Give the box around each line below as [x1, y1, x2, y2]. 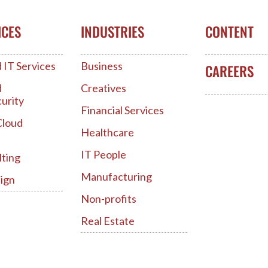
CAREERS [205, 60, 254, 81]
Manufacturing [81, 169, 153, 183]
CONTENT [205, 22, 254, 42]
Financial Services [81, 103, 165, 117]
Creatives [81, 81, 127, 95]
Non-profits [81, 191, 137, 205]
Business [81, 59, 123, 72]
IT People [81, 147, 127, 161]
